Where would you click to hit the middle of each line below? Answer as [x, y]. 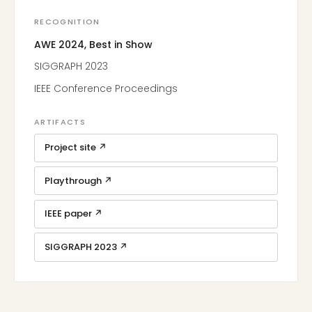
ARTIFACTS [60, 122]
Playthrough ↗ [78, 180]
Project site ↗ [75, 148]
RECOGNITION [67, 21]
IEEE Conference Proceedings [106, 88]
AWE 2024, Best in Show [93, 44]
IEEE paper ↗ [73, 214]
